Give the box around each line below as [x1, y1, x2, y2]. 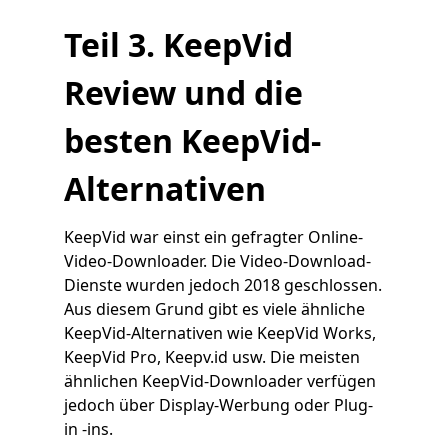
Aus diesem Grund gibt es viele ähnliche [64, 298, 365, 320]
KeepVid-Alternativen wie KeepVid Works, [64, 322, 376, 344]
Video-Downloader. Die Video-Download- [64, 250, 371, 272]
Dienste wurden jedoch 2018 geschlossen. [64, 274, 382, 296]
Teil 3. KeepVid [64, 23, 293, 66]
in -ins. [64, 418, 113, 440]
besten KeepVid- [64, 119, 321, 162]
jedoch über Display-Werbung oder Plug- [64, 394, 373, 416]
